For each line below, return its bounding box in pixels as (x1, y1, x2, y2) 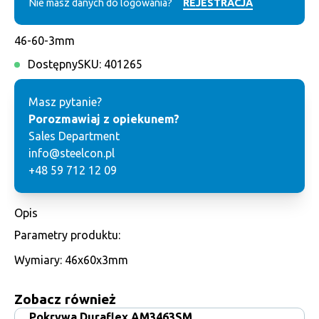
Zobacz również (14, 291, 116, 307)
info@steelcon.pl (28, 147, 115, 159)
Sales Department (28, 130, 120, 142)
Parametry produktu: (14, 229, 120, 241)
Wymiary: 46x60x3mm (14, 253, 128, 266)
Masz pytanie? (28, 95, 102, 108)
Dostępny (25, 58, 78, 70)
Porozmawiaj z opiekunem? (28, 113, 179, 125)
